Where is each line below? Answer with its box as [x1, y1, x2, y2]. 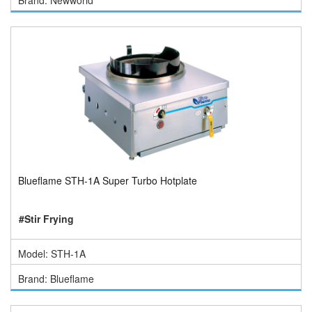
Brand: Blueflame [18, 272, 94, 286]
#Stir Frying [19, 212, 74, 226]
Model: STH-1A [18, 247, 86, 260]
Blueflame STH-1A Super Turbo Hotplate [18, 173, 197, 187]
